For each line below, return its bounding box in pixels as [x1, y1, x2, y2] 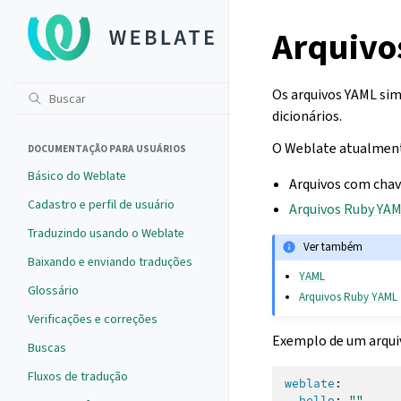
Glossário [28, 282, 79, 299]
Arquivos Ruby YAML [299, 288, 398, 304]
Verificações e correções [28, 311, 158, 328]
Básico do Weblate [28, 167, 126, 184]
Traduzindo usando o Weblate [28, 225, 184, 242]
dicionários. [272, 107, 342, 125]
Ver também [303, 239, 363, 255]
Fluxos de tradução [28, 368, 128, 385]
